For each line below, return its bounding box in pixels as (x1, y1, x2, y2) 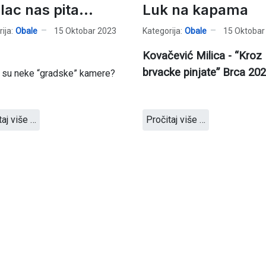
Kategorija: (142, 26, 182, 36)
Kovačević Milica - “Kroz (142, 49, 262, 62)
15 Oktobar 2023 (53, 26, 116, 36)
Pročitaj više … (145, 114, 205, 125)
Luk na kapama (142, 1, 248, 18)
